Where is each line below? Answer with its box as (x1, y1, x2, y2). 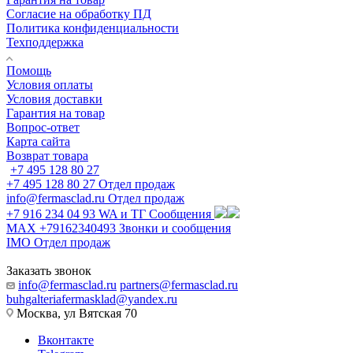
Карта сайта (6, 134, 70, 148)
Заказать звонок (6, 263, 91, 277)
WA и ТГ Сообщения (98, 206, 211, 221)
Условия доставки (6, 91, 102, 106)
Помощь (6, 63, 51, 77)
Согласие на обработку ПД (6, 6, 151, 20)
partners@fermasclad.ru (120, 277, 238, 292)
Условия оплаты (6, 77, 93, 91)
